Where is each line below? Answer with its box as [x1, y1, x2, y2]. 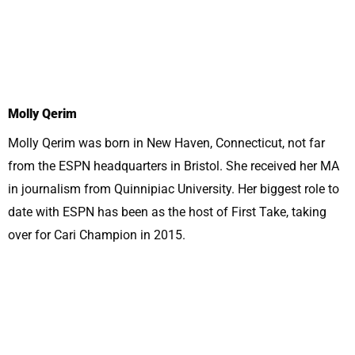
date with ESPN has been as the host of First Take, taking [8, 204, 326, 219]
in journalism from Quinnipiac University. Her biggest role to [8, 181, 339, 197]
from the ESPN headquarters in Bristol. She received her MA [8, 158, 339, 174]
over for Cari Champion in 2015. [8, 227, 185, 242]
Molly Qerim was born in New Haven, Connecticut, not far [8, 136, 325, 151]
